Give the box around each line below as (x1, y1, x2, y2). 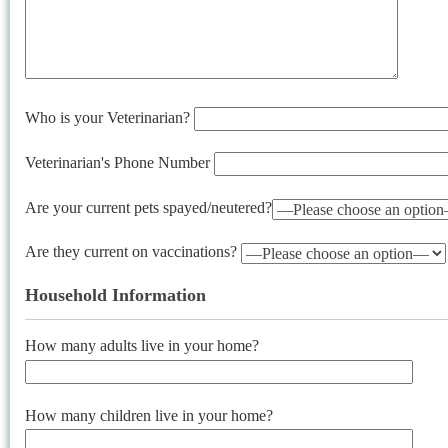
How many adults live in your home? (25, 337, 259, 355)
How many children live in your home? (25, 406, 273, 424)
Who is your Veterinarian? (25, 108, 194, 126)
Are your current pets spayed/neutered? (25, 199, 272, 217)
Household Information (25, 285, 206, 306)
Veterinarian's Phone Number (25, 154, 214, 171)
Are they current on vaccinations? (25, 243, 241, 261)
